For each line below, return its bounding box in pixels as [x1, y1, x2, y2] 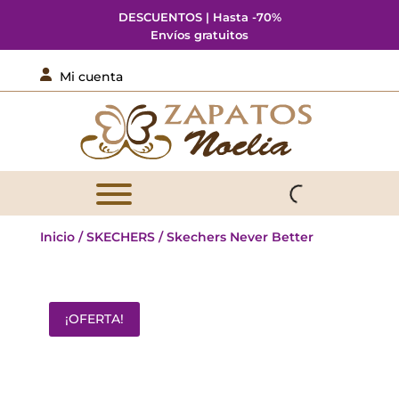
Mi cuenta [59, 69, 123, 85]
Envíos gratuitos [151, 28, 248, 42]
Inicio [39, 229, 75, 245]
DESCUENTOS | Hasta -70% [118, 10, 281, 24]
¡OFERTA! [64, 311, 124, 327]
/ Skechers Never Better [154, 229, 313, 245]
